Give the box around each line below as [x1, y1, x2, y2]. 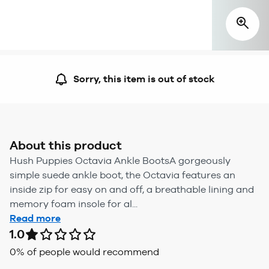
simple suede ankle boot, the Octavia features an [10, 169, 235, 181]
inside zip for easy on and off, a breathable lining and [10, 183, 254, 195]
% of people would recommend [16, 246, 159, 258]
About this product [10, 138, 122, 153]
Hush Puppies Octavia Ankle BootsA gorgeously [10, 154, 231, 166]
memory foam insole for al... [10, 198, 138, 210]
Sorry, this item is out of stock [73, 73, 215, 85]
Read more [10, 212, 61, 224]
